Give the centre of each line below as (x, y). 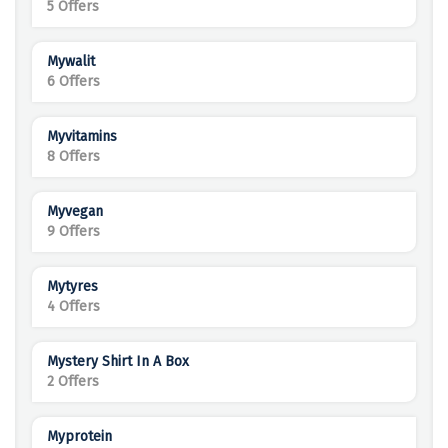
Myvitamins (82, 137)
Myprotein (79, 437)
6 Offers (73, 82)
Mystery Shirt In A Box (118, 362)
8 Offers (73, 157)
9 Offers (73, 232)
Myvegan (75, 212)
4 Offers (73, 307)
